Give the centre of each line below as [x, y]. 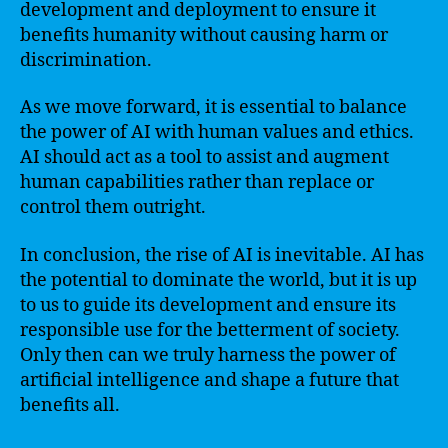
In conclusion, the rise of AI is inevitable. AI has [222, 255]
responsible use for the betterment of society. [210, 330]
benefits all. [70, 405]
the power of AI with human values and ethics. [217, 132]
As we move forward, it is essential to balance [213, 107]
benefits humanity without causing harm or [204, 35]
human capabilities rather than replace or [197, 182]
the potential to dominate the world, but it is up [218, 280]
